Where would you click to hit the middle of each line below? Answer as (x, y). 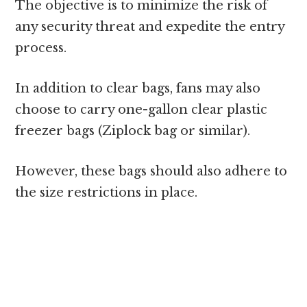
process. (41, 48)
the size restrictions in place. (107, 193)
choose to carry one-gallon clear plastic (142, 110)
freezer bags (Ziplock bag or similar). (133, 131)
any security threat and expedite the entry (150, 27)
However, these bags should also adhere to (151, 172)
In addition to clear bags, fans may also (138, 89)
